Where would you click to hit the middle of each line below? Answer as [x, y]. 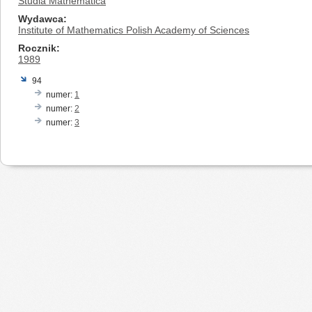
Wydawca [41, 19]
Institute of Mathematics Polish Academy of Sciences [134, 30]
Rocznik [37, 48]
